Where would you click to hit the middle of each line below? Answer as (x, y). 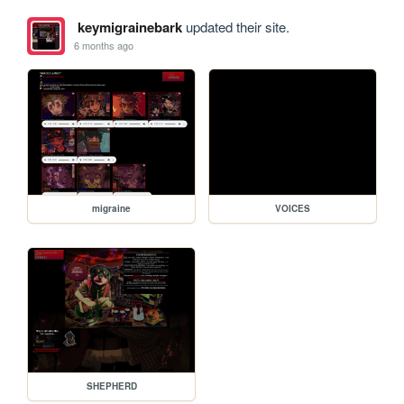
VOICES (293, 208)
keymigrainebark (129, 27)
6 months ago (104, 46)
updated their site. (235, 26)
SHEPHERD (111, 386)
